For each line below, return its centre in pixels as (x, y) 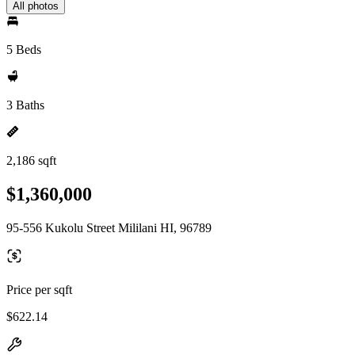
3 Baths (25, 105)
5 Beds (24, 50)
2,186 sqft (31, 160)
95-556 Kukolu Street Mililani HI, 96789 (109, 227)
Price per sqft (39, 289)
